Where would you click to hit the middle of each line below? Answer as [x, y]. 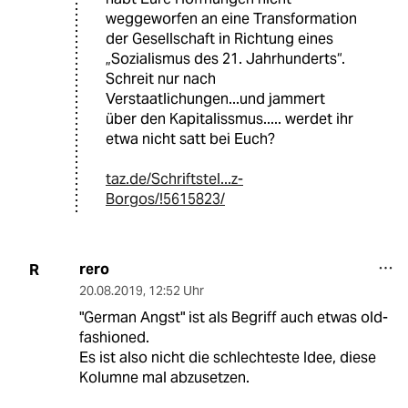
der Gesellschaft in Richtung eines [219, 39]
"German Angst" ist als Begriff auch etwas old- [233, 318]
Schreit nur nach [161, 79]
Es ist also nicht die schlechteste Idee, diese [227, 358]
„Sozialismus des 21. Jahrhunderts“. [225, 59]
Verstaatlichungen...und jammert [215, 99]
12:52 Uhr [176, 291]
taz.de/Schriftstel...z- [174, 179]
